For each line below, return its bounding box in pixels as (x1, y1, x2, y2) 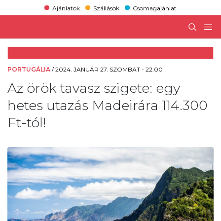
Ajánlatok (52, 4, 80, 12)
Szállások (93, 4, 119, 12)
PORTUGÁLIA (7, 65, 50, 73)
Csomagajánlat (133, 4, 177, 12)
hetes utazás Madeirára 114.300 (7, 97, 208, 113)
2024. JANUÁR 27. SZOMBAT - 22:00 (55, 65, 163, 73)
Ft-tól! (7, 114, 46, 131)
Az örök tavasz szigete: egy (7, 79, 180, 96)
